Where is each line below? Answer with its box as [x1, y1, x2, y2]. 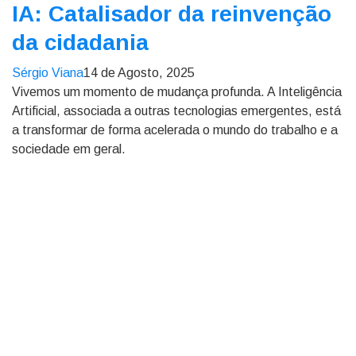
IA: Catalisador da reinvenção [12, 2, 331, 26]
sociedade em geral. [12, 142, 126, 156]
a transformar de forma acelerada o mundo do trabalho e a [12, 123, 338, 137]
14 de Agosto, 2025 [83, 66, 195, 79]
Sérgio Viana [12, 66, 83, 79]
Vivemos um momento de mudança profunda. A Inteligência [12, 85, 342, 99]
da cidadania [12, 30, 149, 55]
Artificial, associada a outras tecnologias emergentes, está [12, 104, 341, 118]
